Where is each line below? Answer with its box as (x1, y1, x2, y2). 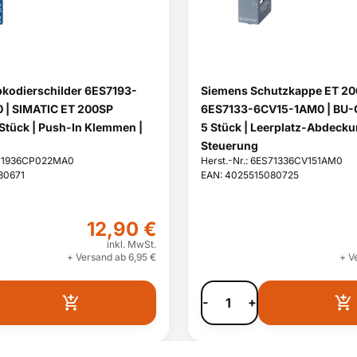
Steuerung (201, 139, 258, 152)
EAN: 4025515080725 (201, 169, 299, 181)
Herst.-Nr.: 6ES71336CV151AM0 (201, 155, 343, 167)
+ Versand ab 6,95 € (67, 251, 156, 263)
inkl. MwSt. (107, 238, 156, 250)
